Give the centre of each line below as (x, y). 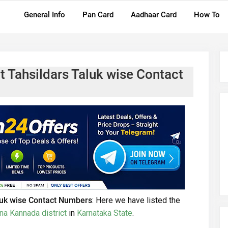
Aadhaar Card (154, 15)
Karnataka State (105, 213)
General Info (45, 15)
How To (207, 15)
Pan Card (98, 15)
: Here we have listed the (136, 200)
